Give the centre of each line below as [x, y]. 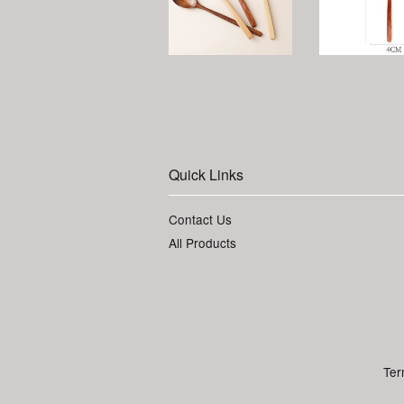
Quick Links [206, 174]
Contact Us [200, 219]
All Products [202, 243]
